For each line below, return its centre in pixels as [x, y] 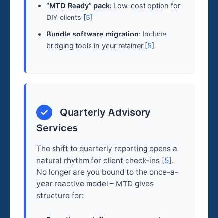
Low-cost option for [146, 6]
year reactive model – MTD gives [95, 183]
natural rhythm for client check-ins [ [101, 160]
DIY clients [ [66, 17]
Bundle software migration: [94, 34]
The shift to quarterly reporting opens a [107, 148]
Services [57, 128]
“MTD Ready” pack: [79, 6]
